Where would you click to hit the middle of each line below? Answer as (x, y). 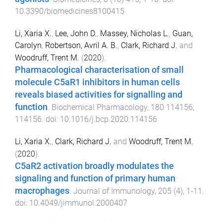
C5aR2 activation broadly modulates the (94, 166)
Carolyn (28, 45)
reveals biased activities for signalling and (99, 94)
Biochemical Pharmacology (99, 107)
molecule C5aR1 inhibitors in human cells (97, 82)
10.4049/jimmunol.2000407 (78, 203)
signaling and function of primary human (95, 178)
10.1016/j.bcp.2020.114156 (109, 119)
